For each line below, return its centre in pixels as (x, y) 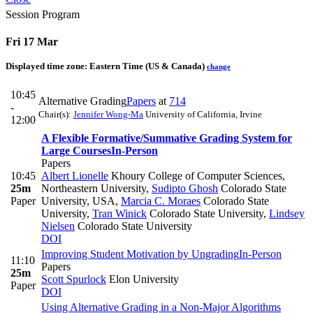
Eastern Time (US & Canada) (147, 66)
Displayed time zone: (48, 66)
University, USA (78, 201)
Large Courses (76, 151)
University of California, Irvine (203, 115)
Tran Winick (119, 214)
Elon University (143, 279)
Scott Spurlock (74, 279)
